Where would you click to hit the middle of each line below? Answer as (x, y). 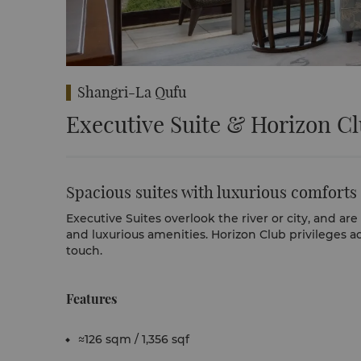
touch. (86, 251)
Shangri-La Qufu (132, 92)
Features (91, 299)
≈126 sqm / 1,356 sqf (134, 339)
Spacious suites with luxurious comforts (212, 192)
